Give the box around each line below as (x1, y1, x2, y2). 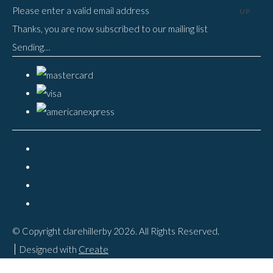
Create (79, 244, 108, 255)
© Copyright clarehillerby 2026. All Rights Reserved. (12, 225, 219, 237)
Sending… (12, 41, 50, 53)
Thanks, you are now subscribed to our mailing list (12, 23, 208, 35)
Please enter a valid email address (12, 5, 149, 16)
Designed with (19, 244, 79, 255)
